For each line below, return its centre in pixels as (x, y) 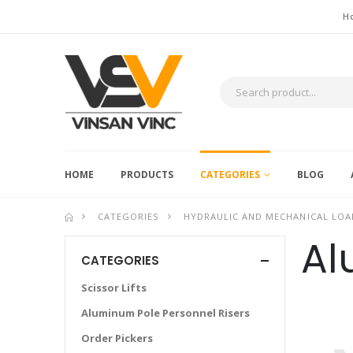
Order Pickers (117, 338)
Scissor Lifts (114, 288)
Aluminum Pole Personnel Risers (165, 313)
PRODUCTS (147, 175)
